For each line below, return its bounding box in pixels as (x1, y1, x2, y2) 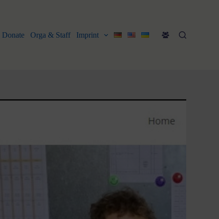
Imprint (76, 30, 99, 39)
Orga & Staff (30, 30, 70, 39)
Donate (1, 30, 24, 39)
